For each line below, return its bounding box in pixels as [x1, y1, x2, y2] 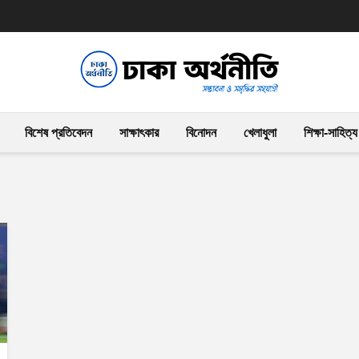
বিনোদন [186, 126, 216, 139]
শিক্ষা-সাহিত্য [304, 126, 357, 139]
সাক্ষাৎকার [119, 126, 159, 139]
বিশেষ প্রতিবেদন [25, 126, 92, 139]
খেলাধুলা [244, 126, 276, 139]
